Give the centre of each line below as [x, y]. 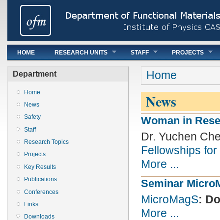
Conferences [41, 192]
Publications [41, 179]
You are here [163, 71]
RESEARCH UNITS [81, 53]
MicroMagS [170, 199]
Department [35, 74]
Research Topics [46, 142]
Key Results [40, 167]
